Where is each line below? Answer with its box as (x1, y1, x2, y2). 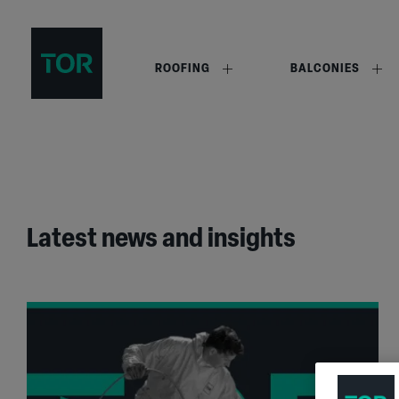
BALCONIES (289, 62, 360, 76)
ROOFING (154, 62, 210, 76)
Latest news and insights (27, 226, 296, 254)
